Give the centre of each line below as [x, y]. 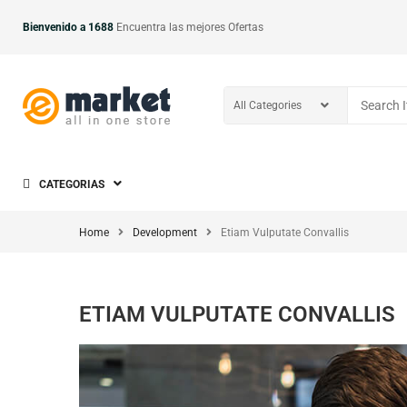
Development [165, 233]
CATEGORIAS [72, 184]
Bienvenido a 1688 [68, 27]
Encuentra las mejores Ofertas [189, 27]
